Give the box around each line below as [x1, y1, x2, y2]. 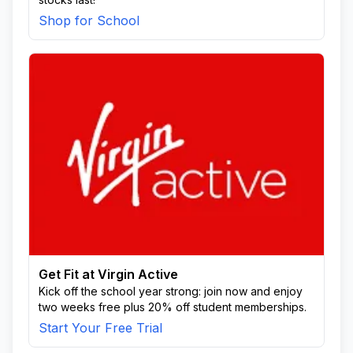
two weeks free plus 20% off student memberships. [39, 300, 307, 314]
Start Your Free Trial [39, 320, 162, 336]
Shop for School [39, 13, 139, 28]
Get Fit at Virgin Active [39, 266, 178, 282]
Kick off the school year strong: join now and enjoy [39, 284, 303, 298]
